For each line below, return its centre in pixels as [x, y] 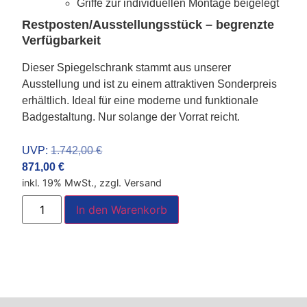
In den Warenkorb [122, 210]
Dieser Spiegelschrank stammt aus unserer [127, 68]
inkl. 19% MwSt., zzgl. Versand [92, 183]
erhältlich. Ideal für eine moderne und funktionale [140, 101]
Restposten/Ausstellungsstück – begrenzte [148, 25]
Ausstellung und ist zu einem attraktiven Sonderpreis [150, 84]
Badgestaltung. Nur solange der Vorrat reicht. [131, 117]
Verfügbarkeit [62, 41]
